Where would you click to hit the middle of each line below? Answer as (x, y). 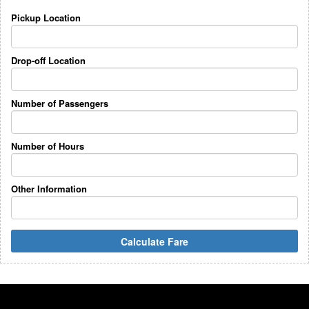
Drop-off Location (48, 61)
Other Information (49, 189)
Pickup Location (46, 18)
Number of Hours (48, 146)
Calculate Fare (154, 242)
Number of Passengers (60, 103)
